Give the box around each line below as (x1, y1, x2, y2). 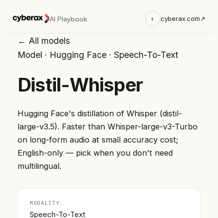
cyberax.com (161, 15, 200, 22)
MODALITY (30, 200, 60, 207)
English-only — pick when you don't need (18, 148, 173, 158)
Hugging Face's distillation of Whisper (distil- (18, 109, 182, 119)
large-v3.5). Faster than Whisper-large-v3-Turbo (18, 122, 198, 132)
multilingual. (18, 161, 61, 171)
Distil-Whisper (18, 73, 143, 96)
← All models (18, 36, 70, 46)
